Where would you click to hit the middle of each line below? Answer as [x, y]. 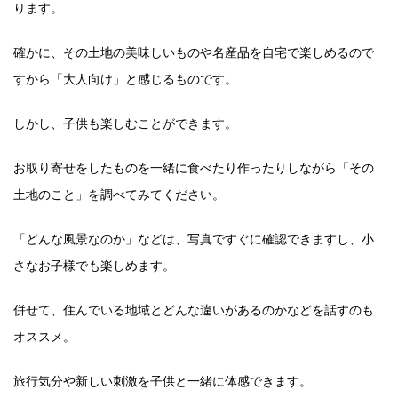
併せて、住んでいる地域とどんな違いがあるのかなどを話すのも [194, 310]
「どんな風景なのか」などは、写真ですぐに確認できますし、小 [194, 239]
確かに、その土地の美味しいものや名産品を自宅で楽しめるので [194, 52]
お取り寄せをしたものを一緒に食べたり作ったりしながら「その [194, 167]
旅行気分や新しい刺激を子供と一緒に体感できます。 [163, 381]
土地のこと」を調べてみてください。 [119, 194]
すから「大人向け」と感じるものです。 [125, 79]
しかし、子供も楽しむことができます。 [125, 123]
